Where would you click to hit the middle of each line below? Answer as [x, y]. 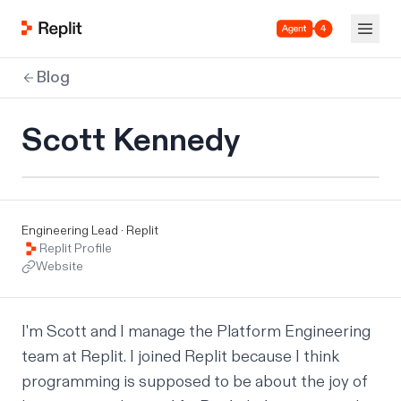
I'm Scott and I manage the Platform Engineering [196, 332]
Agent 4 [298, 36]
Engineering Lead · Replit [90, 230]
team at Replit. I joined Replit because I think [180, 357]
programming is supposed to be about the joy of [195, 382]
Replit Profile [76, 248]
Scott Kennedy [131, 140]
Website [60, 266]
